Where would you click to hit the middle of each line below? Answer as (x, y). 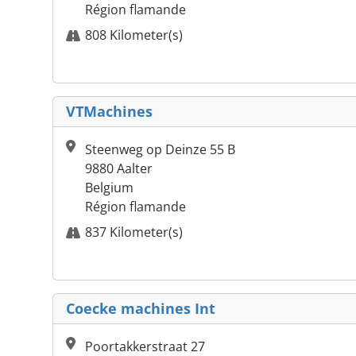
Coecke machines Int (141, 309)
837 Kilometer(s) (134, 232)
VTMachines (109, 112)
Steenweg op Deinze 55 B (160, 150)
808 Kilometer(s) (134, 35)
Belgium (109, 188)
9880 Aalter (119, 169)
